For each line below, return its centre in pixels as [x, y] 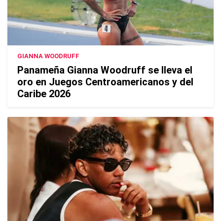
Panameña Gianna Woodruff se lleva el [105, 70]
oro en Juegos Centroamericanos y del [105, 82]
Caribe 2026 [44, 93]
